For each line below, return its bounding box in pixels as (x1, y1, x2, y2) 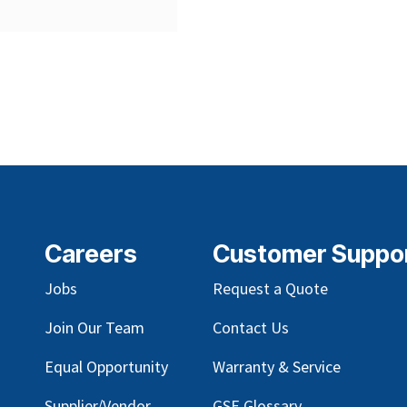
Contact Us (213, 316, 289, 338)
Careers (45, 238, 137, 269)
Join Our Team (45, 316, 144, 338)
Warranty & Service (213, 355, 341, 377)
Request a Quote (213, 277, 328, 299)
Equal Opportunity (45, 355, 168, 377)
